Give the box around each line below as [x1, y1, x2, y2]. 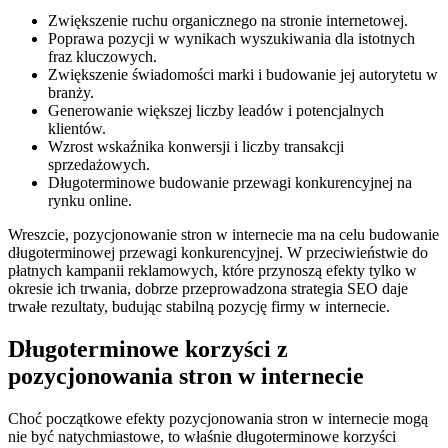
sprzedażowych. [48, 155, 150, 173]
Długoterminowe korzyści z [8, 335, 288, 362]
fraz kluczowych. [48, 47, 157, 65]
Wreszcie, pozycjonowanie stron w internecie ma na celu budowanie [8, 225, 439, 243]
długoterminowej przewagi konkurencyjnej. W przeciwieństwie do [8, 243, 428, 261]
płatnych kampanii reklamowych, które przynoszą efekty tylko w [8, 261, 417, 279]
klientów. [48, 119, 106, 137]
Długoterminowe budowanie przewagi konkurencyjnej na [48, 173, 412, 191]
